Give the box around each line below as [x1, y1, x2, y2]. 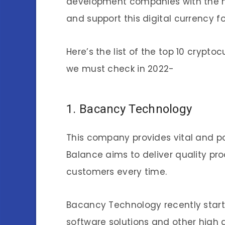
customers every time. [66, 166, 170, 178]
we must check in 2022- [66, 62, 177, 75]
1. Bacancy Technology [66, 101, 192, 116]
